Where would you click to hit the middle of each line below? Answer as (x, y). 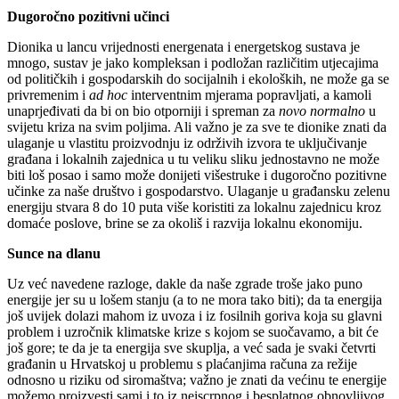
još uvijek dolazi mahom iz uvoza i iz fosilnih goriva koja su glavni (195, 315)
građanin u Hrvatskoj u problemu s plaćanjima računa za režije (182, 363)
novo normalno (322, 110)
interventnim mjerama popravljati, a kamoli (249, 94)
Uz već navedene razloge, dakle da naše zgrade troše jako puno (185, 283)
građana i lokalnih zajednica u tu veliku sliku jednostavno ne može (193, 159)
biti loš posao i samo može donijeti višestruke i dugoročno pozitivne (197, 175)
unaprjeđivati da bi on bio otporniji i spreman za (143, 110)
